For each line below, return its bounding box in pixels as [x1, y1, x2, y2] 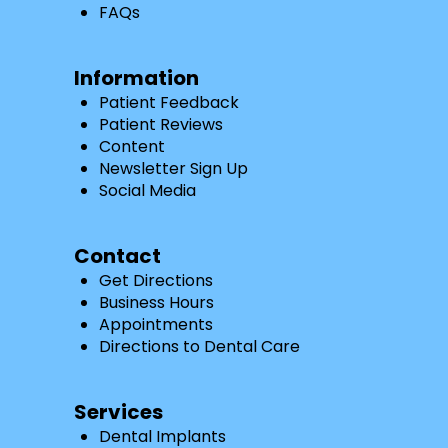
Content [98, 135, 165, 159]
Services [73, 398, 163, 427]
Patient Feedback [98, 91, 239, 115]
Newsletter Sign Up [98, 157, 248, 181]
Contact [73, 242, 161, 271]
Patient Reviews [98, 113, 223, 137]
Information [73, 64, 199, 93]
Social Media [98, 179, 196, 203]
